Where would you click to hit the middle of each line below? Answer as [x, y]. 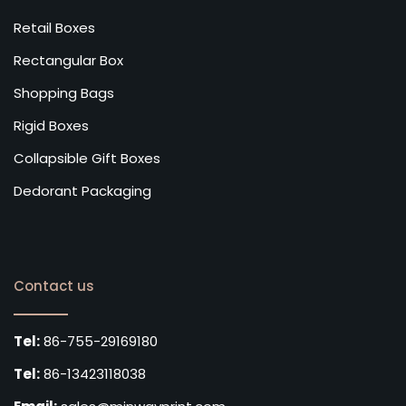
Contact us [54, 285]
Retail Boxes [54, 27]
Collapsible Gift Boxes [87, 158]
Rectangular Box [68, 60]
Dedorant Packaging [82, 190]
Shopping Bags [64, 92]
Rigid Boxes [51, 125]
